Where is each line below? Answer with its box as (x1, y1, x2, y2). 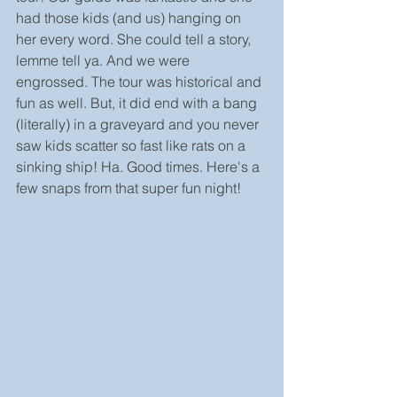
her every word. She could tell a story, (16, 30, 254, 48)
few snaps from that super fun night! (16, 179, 241, 197)
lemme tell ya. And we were (16, 51, 193, 69)
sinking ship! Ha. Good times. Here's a (16, 158, 263, 175)
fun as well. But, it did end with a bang (16, 94, 261, 112)
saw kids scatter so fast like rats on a (16, 136, 249, 154)
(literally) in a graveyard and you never (16, 115, 262, 133)
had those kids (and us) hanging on (16, 9, 245, 27)
